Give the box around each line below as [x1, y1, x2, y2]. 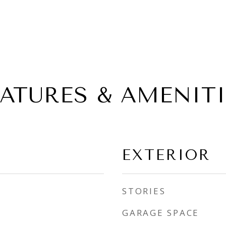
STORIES [122, 185, 166, 197]
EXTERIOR [122, 146, 210, 163]
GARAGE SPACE [122, 207, 199, 218]
